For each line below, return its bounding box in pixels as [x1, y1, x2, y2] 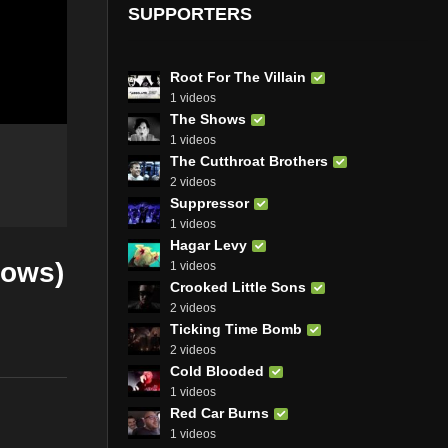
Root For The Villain [170, 68, 306, 85]
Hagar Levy [170, 236, 247, 253]
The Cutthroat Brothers [170, 152, 328, 169]
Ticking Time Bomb [170, 320, 302, 337]
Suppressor [170, 194, 249, 211]
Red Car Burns [170, 404, 269, 421]
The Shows [170, 110, 246, 127]
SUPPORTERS [128, 3, 252, 24]
